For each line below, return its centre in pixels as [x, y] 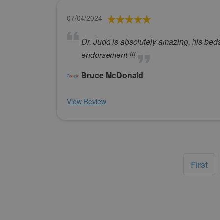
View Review [86, 101]
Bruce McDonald [112, 75]
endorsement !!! [108, 55]
